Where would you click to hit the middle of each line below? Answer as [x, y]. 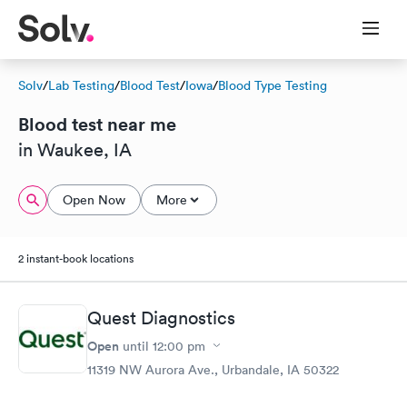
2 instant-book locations [76, 258]
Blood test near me [97, 124]
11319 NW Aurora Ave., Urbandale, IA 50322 [213, 369]
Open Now [94, 200]
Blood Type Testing [273, 85]
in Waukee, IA [75, 150]
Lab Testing [81, 85]
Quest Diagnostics [161, 318]
